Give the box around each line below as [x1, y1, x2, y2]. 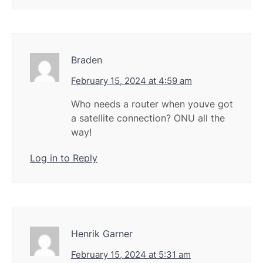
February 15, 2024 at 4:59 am [71, 75, 192, 87]
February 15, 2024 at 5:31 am [71, 249, 191, 261]
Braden [71, 54, 102, 66]
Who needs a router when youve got [71, 98, 233, 110]
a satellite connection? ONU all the [71, 112, 225, 124]
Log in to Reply [30, 152, 97, 164]
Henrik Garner [71, 228, 133, 240]
